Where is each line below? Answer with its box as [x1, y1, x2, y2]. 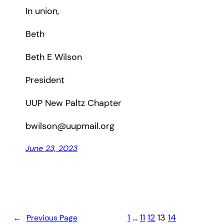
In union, [25, 5, 59, 17]
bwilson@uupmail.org [25, 120, 114, 132]
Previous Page [26, 212, 77, 223]
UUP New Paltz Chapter [25, 97, 121, 109]
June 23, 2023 [25, 143, 77, 154]
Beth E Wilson [25, 51, 82, 63]
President [25, 74, 64, 86]
